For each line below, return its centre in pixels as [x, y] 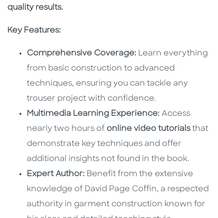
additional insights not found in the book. [108, 159]
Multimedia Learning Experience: [93, 114]
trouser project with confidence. [91, 99]
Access [175, 114]
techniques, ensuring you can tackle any [107, 84]
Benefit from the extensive [139, 174]
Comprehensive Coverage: [82, 54]
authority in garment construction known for [116, 205]
